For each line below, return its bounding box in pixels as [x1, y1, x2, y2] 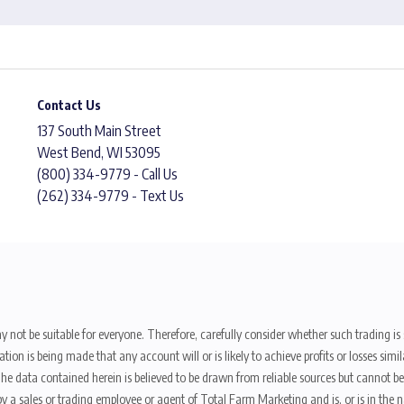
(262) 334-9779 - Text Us [37, 186, 184, 205]
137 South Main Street [37, 121, 161, 140]
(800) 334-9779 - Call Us [37, 164, 178, 183]
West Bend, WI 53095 [37, 142, 161, 161]
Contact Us [37, 96, 101, 113]
